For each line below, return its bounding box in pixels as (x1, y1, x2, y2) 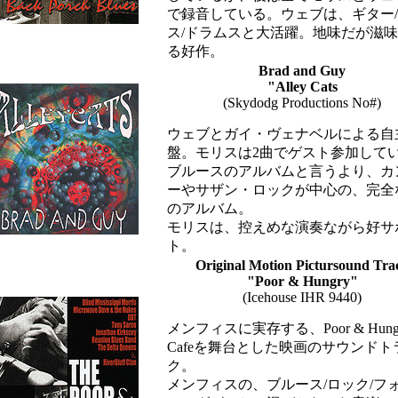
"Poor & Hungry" (246, 274, 358, 289)
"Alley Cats (267, 79, 338, 94)
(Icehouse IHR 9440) (243, 290, 362, 305)
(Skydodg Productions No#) (223, 95, 381, 110)
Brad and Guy (259, 63, 346, 78)
